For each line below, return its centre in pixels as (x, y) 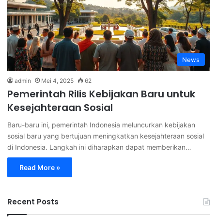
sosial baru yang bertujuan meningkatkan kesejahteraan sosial (106, 136)
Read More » (40, 167)
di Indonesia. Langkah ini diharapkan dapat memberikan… (99, 147)
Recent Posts (33, 201)
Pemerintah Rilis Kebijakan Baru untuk (101, 94)
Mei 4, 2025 (57, 80)
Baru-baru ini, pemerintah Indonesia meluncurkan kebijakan (101, 124)
